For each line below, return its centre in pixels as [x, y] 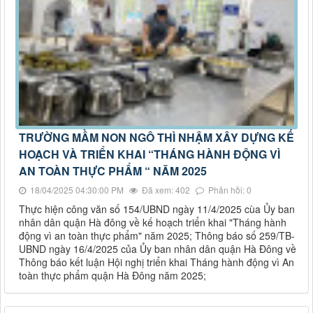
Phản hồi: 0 [229, 189]
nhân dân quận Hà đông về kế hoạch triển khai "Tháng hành [153, 222]
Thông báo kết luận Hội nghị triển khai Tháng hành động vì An [156, 262]
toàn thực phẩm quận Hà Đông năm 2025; [112, 275]
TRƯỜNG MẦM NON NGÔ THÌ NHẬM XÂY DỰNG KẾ [156, 137]
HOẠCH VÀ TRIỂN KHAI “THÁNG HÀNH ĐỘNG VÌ [150, 154]
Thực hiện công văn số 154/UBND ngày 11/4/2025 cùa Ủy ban [157, 209]
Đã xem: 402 [165, 189]
